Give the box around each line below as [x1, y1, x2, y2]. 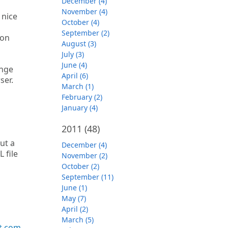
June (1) [62, 183, 87, 192]
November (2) [62, 151, 107, 160]
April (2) [62, 204, 88, 214]
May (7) [62, 193, 86, 203]
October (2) [62, 161, 99, 171]
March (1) [62, 81, 94, 91]
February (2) [62, 92, 102, 102]
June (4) [62, 60, 87, 70]
